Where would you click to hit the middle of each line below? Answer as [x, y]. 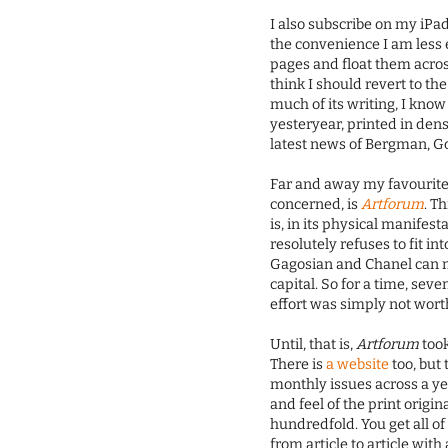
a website [358, 365]
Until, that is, [313, 345]
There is [298, 365]
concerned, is [316, 205]
